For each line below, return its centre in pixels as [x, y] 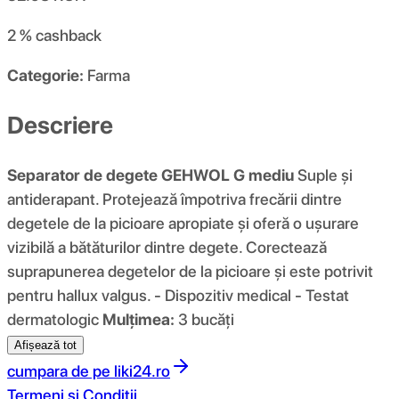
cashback [69, 36]
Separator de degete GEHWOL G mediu [151, 175]
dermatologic [55, 319]
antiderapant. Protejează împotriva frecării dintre [175, 199]
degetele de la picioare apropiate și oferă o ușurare [183, 223]
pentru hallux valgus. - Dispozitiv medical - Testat [178, 295]
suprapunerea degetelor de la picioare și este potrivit [190, 271]
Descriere [60, 125]
